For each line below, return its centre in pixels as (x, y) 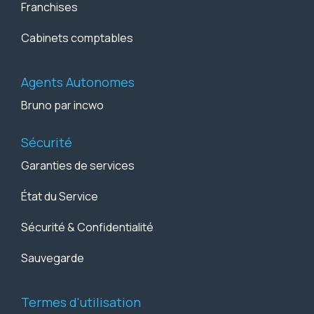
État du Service (60, 197)
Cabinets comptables (77, 38)
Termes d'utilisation (81, 302)
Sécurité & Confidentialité (87, 227)
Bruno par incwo (62, 105)
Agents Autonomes (78, 82)
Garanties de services (78, 166)
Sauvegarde (53, 258)
